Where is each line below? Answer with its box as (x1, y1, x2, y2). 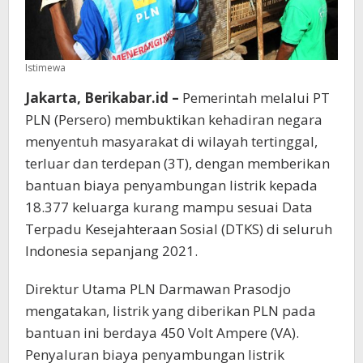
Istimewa (25, 60, 66, 75)
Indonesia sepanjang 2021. (25, 241, 198, 260)
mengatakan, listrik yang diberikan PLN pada (25, 301, 316, 320)
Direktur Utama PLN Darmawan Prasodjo (25, 279, 291, 298)
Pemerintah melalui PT (179, 88, 330, 107)
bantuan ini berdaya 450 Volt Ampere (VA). (25, 322, 299, 342)
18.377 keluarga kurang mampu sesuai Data (25, 197, 313, 216)
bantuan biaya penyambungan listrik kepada (25, 175, 318, 194)
